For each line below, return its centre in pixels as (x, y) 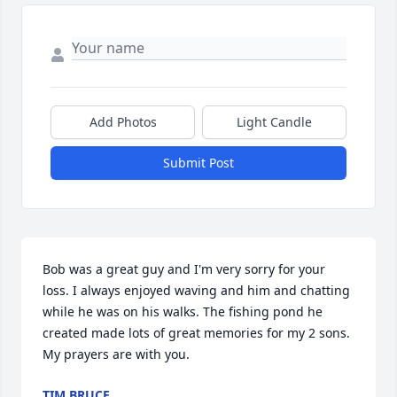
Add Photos (123, 121)
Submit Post (198, 162)
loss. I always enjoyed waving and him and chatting (196, 290)
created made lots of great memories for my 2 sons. (196, 332)
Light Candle (274, 121)
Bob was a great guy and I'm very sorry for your (184, 269)
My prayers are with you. (116, 354)
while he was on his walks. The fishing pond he (183, 311)
